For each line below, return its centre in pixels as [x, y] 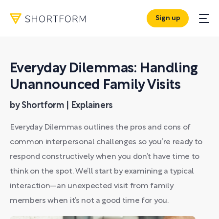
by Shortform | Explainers [61, 106]
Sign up [168, 19]
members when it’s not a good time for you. [89, 201]
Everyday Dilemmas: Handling [104, 69]
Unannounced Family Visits [95, 86]
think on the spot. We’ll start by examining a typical [102, 172]
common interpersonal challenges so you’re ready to [106, 142]
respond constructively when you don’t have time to [105, 157]
